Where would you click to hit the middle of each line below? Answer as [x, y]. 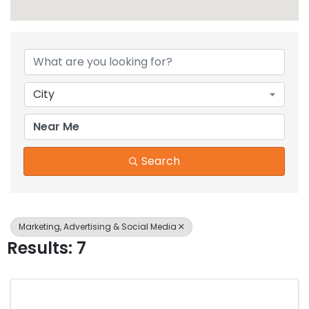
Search [160, 161]
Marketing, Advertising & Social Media [98, 226]
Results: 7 [47, 248]
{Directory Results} [141, 40]
